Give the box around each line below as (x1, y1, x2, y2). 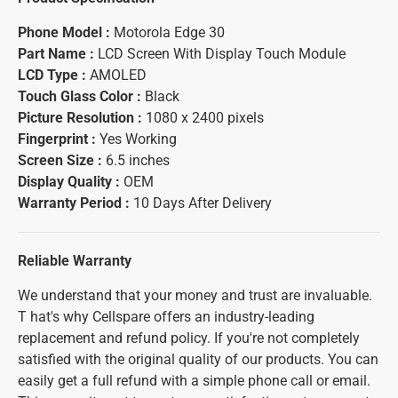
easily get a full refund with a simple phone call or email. (18, 372, 370, 389)
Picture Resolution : (18, 109, 146, 126)
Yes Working (99, 131, 177, 147)
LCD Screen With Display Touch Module (98, 45, 346, 62)
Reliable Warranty (18, 252, 131, 269)
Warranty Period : (18, 195, 133, 211)
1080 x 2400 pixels (146, 109, 264, 126)
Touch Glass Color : (18, 88, 145, 105)
